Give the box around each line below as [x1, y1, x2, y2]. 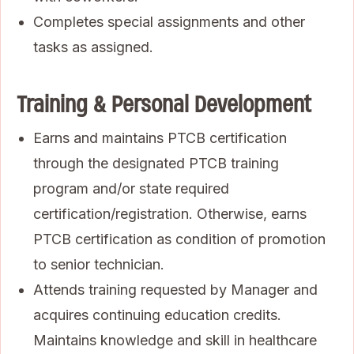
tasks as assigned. [33, 38, 153, 55]
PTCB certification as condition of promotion [33, 230, 326, 247]
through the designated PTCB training [33, 154, 279, 171]
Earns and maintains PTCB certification [33, 129, 287, 146]
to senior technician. [33, 255, 164, 273]
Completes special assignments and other [33, 13, 305, 30]
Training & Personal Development [17, 88, 311, 119]
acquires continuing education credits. [33, 306, 281, 323]
